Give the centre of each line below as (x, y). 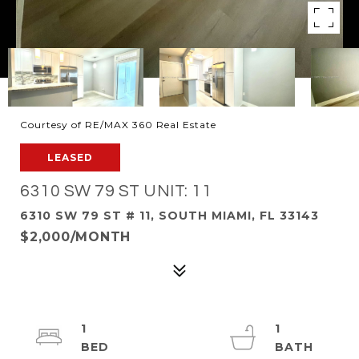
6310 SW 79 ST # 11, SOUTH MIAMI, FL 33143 (169, 216)
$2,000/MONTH (75, 237)
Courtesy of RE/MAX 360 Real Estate (118, 125)
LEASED (70, 157)
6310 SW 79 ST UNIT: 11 (116, 191)
